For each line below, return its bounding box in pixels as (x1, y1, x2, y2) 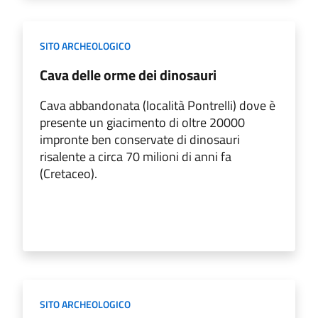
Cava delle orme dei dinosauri (40, 63, 216, 86)
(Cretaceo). (40, 163, 97, 183)
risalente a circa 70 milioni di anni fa (40, 146, 231, 166)
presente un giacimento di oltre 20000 (40, 112, 245, 132)
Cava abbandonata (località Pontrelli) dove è (40, 95, 275, 115)
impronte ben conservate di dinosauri (40, 129, 240, 149)
